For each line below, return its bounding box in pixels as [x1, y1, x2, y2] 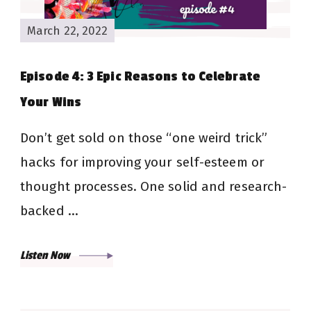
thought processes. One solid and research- [20, 178, 287, 195]
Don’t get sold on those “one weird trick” [20, 130, 268, 146]
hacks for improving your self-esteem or [20, 154, 264, 171]
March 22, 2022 [27, 23, 108, 37]
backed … [20, 203, 78, 219]
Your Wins [20, 94, 81, 110]
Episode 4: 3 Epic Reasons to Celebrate [20, 69, 260, 85]
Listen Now [20, 249, 72, 263]
